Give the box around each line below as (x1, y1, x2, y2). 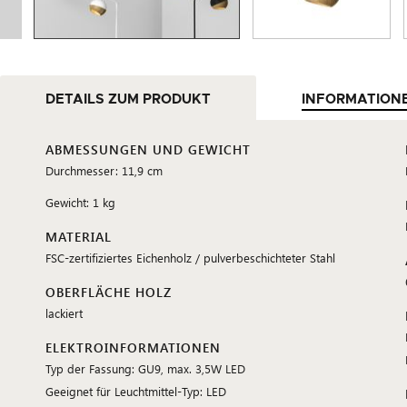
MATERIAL (45, 228, 112, 245)
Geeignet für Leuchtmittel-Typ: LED (45, 383, 226, 399)
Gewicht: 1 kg (45, 194, 115, 210)
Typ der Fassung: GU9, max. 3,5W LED (45, 361, 245, 376)
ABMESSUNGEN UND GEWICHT (45, 141, 251, 158)
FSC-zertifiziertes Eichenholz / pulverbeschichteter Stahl (45, 250, 335, 265)
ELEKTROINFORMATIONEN (45, 339, 221, 356)
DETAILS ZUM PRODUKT (45, 93, 211, 106)
